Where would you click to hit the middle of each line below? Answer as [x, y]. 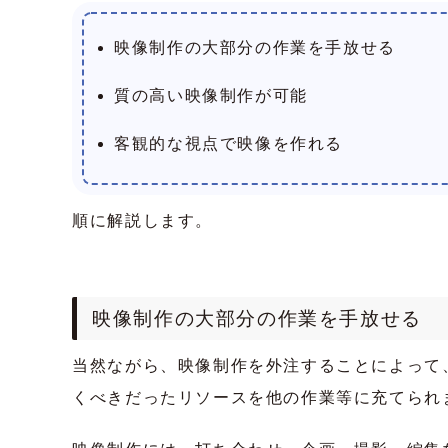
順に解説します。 [143, 221]
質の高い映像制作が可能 [211, 96]
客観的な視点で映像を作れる [229, 144]
